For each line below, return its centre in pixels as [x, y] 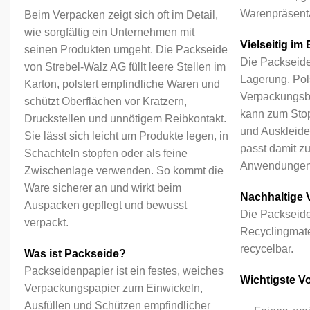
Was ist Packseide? [75, 254]
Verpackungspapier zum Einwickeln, [113, 288]
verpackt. [48, 222]
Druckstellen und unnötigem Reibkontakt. [125, 119]
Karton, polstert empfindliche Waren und [122, 84]
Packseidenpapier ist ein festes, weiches [124, 271]
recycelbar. [268, 249]
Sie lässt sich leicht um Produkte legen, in [126, 136]
